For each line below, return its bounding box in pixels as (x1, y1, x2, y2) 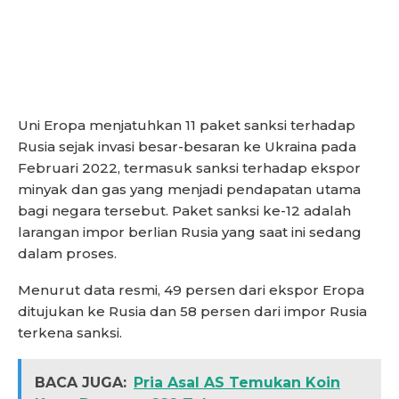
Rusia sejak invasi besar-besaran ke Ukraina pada (18, 138, 356, 156)
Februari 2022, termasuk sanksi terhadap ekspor (18, 159, 361, 177)
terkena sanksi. (18, 324, 122, 342)
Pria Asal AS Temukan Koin (134, 374, 340, 392)
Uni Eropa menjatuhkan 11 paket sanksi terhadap (18, 117, 355, 134)
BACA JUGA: (35, 374, 126, 392)
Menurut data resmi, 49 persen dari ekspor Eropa (18, 281, 364, 299)
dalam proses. (18, 245, 117, 263)
